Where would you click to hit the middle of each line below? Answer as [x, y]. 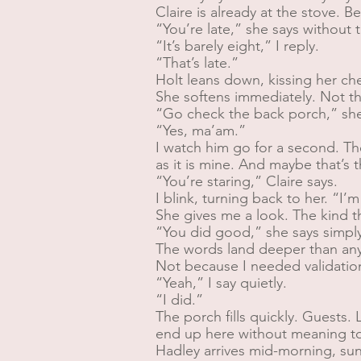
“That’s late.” [197, 63]
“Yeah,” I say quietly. [221, 283]
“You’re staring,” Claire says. [247, 181]
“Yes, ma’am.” [201, 131]
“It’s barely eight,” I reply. [237, 46]
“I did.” [179, 300]
